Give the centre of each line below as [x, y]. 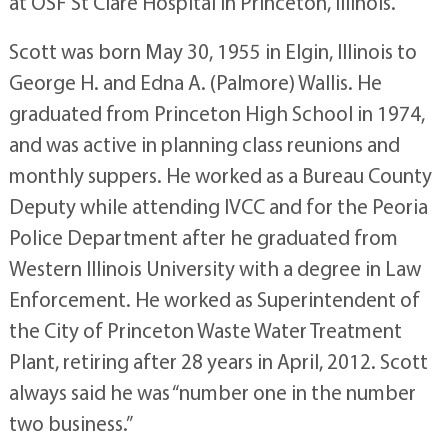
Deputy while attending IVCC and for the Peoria [218, 205]
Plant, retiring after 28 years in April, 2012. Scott [218, 360]
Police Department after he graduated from [203, 236]
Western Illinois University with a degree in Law [214, 267]
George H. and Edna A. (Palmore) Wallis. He [195, 81]
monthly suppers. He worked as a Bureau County [220, 174]
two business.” [70, 422]
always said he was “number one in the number [212, 391]
